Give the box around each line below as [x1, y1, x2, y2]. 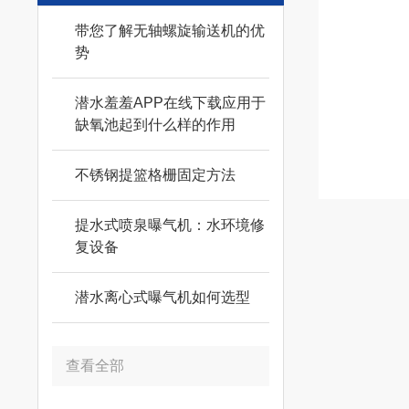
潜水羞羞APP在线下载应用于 [74, 95, 266, 110]
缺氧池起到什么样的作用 [74, 117, 236, 132]
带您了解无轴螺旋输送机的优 [74, 23, 265, 38]
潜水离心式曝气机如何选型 [74, 289, 250, 305]
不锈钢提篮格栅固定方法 [74, 167, 236, 183]
